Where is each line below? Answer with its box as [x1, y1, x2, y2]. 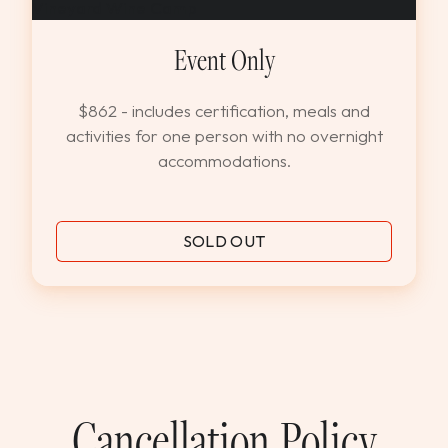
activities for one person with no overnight [65, 124, 383, 146]
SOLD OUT [182, 230, 266, 251]
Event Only [173, 39, 275, 78]
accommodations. [157, 149, 291, 171]
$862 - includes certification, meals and [78, 99, 370, 121]
